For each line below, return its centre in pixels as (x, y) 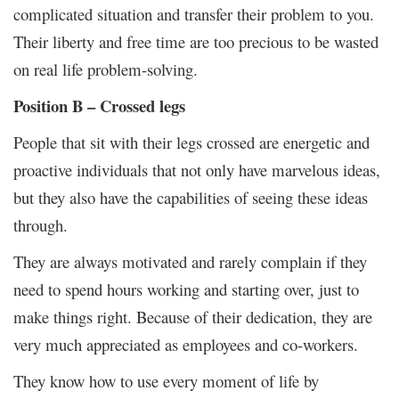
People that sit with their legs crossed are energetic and (191, 142)
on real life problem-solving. (106, 69)
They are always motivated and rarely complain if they (190, 261)
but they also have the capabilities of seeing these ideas (191, 197)
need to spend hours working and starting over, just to (186, 289)
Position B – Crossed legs (99, 105)
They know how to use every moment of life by (166, 380)
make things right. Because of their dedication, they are (193, 316)
